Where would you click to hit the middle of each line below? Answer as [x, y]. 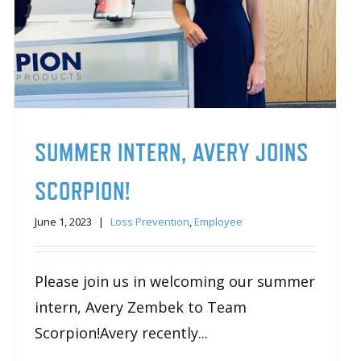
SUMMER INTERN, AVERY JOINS [171, 152]
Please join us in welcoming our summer [174, 281]
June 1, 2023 [63, 221]
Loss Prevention [149, 221]
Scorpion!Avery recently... [121, 332]
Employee [218, 221]
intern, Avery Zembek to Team [140, 307]
